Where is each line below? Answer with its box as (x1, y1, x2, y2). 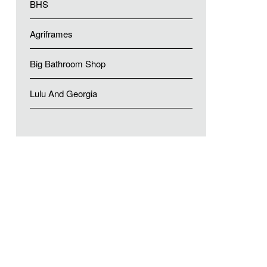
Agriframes (29, 27, 73, 40)
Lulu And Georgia (29, 87, 97, 100)
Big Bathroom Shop (29, 57, 105, 70)
